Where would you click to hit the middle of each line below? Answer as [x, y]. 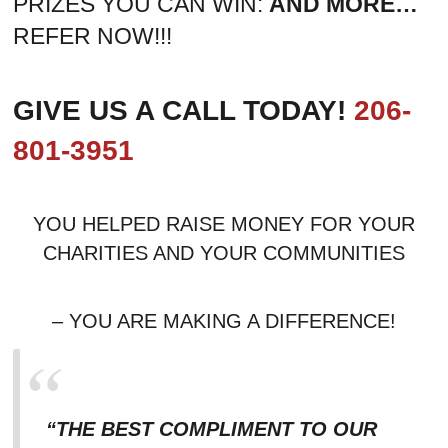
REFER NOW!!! [92, 36]
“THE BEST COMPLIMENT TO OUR [211, 429]
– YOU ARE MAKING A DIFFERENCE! [224, 321]
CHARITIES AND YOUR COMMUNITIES [224, 253]
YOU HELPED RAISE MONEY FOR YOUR [224, 224]
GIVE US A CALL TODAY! [183, 111]
